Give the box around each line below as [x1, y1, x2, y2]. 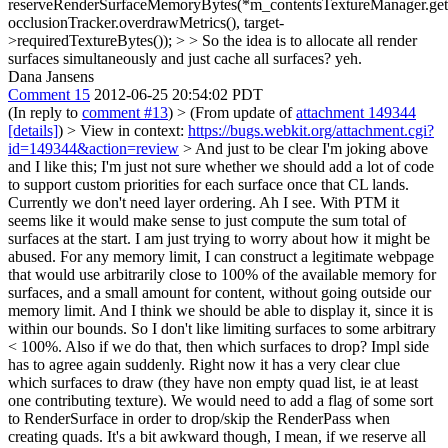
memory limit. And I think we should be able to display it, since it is [8, 302, 433, 319]
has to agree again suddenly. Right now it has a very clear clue [8, 356, 400, 373]
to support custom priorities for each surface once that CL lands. [8, 176, 409, 193]
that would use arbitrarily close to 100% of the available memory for [8, 266, 436, 283]
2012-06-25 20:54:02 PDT [94, 86, 263, 103]
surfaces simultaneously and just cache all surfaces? [8, 50, 331, 67]
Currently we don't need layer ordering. [8, 194, 256, 211]
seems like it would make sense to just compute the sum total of [8, 212, 406, 229]
